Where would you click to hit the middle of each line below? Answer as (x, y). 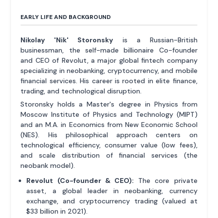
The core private (166, 181)
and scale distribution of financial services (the (109, 155)
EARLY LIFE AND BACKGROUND (66, 17)
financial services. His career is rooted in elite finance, (109, 81)
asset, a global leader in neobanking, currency (112, 191)
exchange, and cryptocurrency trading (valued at (112, 201)
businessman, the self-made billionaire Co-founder (109, 50)
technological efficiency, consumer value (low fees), (109, 145)
